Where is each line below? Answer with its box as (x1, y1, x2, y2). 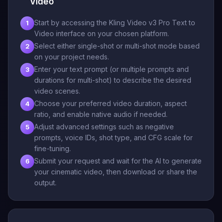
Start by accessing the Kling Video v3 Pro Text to (34, 18, 195, 27)
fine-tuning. (34, 144, 71, 153)
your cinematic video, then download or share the (34, 167, 197, 176)
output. (34, 178, 56, 187)
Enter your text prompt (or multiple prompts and (34, 64, 189, 73)
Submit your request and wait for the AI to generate (34, 156, 202, 165)
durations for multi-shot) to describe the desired (34, 75, 191, 84)
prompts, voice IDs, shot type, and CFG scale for (34, 133, 193, 142)
